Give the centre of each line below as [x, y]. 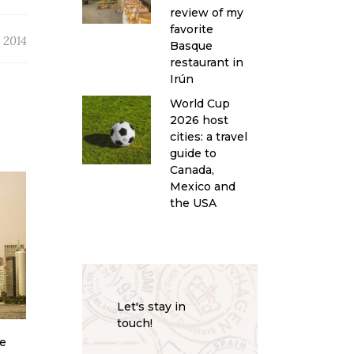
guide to [193, 153]
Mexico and [202, 186]
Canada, [192, 169]
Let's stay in [151, 306]
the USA [193, 203]
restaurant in [206, 62]
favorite [191, 29]
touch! [134, 323]
